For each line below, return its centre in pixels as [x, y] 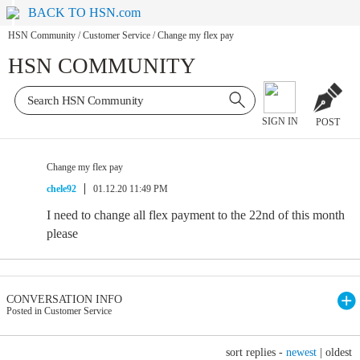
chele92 [61, 189]
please [62, 233]
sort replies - [256, 352]
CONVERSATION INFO [64, 299]
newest [301, 352]
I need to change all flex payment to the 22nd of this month [196, 215]
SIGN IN [280, 122]
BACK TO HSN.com [85, 12]
